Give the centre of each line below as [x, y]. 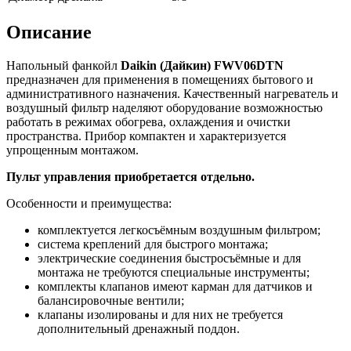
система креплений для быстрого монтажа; [153, 244]
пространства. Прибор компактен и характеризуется [146, 136]
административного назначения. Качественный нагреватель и [172, 93]
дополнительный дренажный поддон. [139, 328]
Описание [49, 32]
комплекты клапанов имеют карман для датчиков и [175, 286]
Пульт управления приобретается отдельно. [130, 176]
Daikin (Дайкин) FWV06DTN [202, 65]
